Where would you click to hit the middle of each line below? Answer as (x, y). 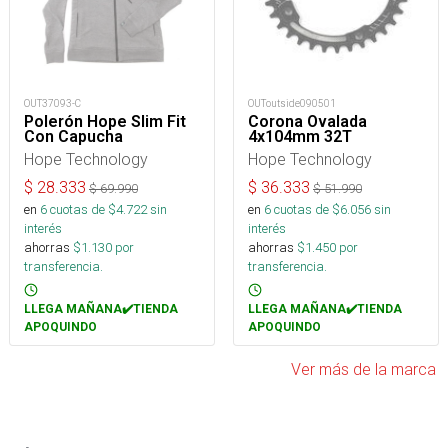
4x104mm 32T (300, 137)
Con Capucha (73, 137)
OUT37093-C (52, 104)
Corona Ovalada (307, 122)
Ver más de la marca (363, 369)
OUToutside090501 (292, 104)
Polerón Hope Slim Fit (105, 122)
